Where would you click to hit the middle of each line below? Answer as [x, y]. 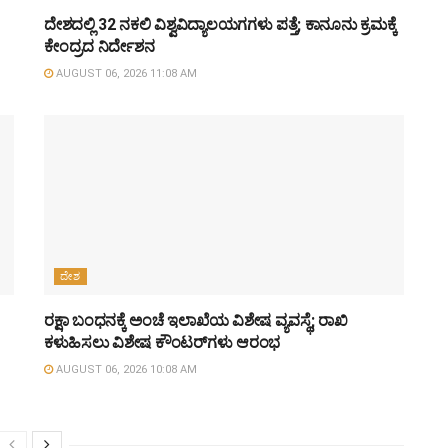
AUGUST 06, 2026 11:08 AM [125, 74]
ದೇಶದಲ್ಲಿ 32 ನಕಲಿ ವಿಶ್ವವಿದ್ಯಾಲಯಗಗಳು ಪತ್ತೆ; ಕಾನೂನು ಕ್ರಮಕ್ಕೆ [220, 25]
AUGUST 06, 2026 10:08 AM [125, 370]
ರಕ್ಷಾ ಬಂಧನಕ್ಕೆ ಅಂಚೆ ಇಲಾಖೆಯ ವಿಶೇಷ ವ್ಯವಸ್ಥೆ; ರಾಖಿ [196, 321]
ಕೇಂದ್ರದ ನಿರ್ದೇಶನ [99, 47]
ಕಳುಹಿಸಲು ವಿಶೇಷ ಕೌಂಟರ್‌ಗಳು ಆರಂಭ [162, 343]
